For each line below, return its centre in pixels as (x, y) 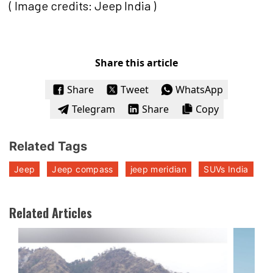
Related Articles (51, 212)
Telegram (93, 109)
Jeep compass (83, 169)
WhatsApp (199, 89)
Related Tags (48, 146)
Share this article (136, 62)
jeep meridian (158, 169)
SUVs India (226, 169)
